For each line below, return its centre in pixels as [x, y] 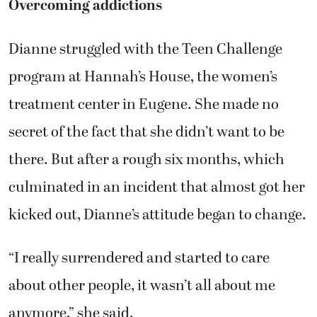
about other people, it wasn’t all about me [142, 286]
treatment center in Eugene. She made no [144, 104]
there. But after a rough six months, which [146, 159]
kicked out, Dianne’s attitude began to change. [157, 214]
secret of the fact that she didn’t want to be [146, 131]
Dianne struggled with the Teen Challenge [145, 48]
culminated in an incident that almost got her [157, 186]
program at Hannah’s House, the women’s [143, 76]
